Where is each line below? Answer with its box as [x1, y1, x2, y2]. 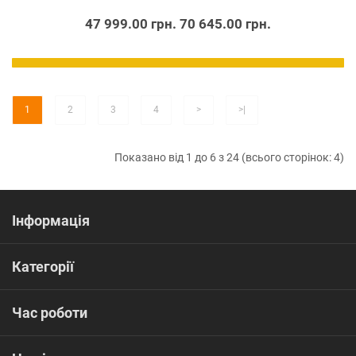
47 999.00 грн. [85, 16, 176, 32]
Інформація [12, 212, 90, 229]
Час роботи [12, 304, 87, 321]
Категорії [12, 258, 74, 275]
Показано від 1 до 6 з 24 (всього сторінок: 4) [114, 151, 344, 164]
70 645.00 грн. [180, 16, 271, 32]
